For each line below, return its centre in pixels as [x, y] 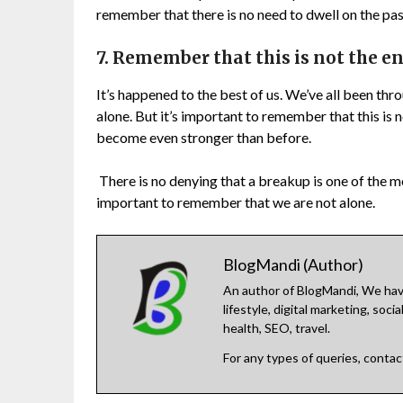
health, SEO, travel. [277, 328]
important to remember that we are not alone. [236, 202]
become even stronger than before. [204, 138]
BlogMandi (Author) [293, 265]
